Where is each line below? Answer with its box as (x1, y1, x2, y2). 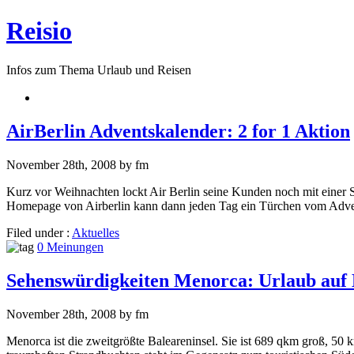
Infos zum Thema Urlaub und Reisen (6, 62, 191, 77)
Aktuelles (72, 225, 119, 239)
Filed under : (6, 225, 72, 239)
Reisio (6, 17, 72, 46)
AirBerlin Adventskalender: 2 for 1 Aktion (6, 120, 350, 141)
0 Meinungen (37, 239, 104, 254)
